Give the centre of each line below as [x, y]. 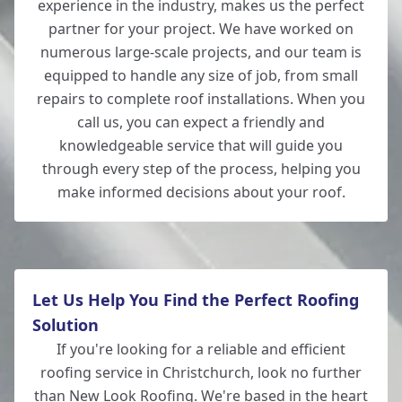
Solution [66, 325]
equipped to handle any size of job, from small [201, 75]
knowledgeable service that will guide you [201, 145]
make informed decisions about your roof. [201, 192]
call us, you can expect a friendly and [201, 122]
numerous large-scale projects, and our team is [201, 52]
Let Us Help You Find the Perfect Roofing [196, 300]
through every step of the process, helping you [201, 169]
